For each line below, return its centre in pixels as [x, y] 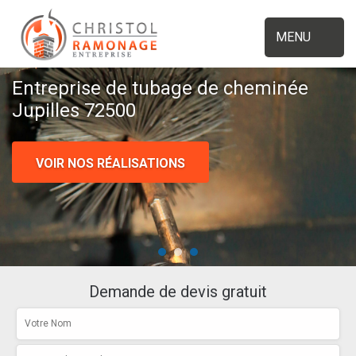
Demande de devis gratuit [178, 292]
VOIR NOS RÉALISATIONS [110, 164]
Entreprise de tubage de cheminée [160, 89]
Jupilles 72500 [74, 111]
